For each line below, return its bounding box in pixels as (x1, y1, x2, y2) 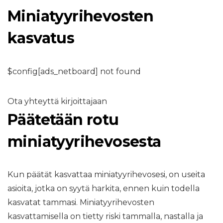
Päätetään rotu (7, 111, 119, 129)
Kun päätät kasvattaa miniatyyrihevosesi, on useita (7, 170, 205, 179)
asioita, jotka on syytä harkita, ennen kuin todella (7, 184, 200, 193)
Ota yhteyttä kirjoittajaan (7, 97, 107, 106)
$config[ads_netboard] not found (7, 67, 141, 76)
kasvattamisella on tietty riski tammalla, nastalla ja (7, 212, 203, 221)
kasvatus (7, 29, 75, 47)
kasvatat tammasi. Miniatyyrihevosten (7, 198, 154, 207)
